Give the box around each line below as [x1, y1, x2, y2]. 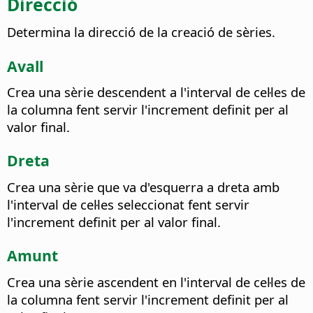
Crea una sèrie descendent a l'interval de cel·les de [7, 83, 305, 101]
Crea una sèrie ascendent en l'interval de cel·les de [7, 273, 305, 291]
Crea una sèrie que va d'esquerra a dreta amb [7, 178, 279, 196]
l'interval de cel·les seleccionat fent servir [7, 196, 249, 214]
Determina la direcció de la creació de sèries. [7, 23, 275, 41]
